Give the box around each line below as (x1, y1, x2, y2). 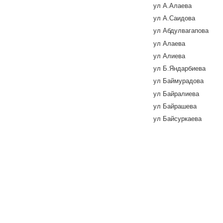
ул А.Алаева (153, 1, 192, 9)
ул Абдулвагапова (153, 27, 209, 35)
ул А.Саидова (153, 14, 195, 22)
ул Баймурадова (153, 77, 204, 85)
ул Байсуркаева (153, 114, 202, 122)
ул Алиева (153, 52, 185, 60)
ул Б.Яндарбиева (153, 65, 206, 73)
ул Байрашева (153, 102, 197, 110)
